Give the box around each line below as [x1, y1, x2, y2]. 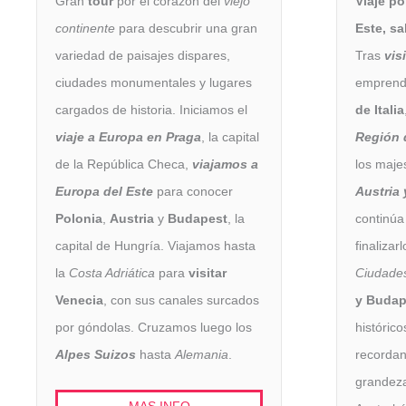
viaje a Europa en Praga [55, 129, 201, 144]
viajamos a [192, 156, 258, 171]
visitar [188, 265, 227, 280]
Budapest [168, 210, 227, 226]
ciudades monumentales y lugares [55, 74, 252, 90]
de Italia [355, 101, 404, 117]
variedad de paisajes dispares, [55, 47, 230, 63]
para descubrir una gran [115, 20, 257, 35]
